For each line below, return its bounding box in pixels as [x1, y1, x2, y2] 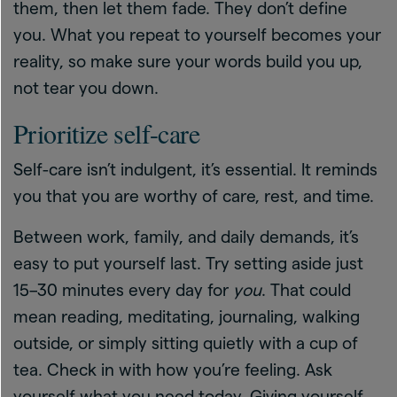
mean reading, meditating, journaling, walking [13, 307, 360, 326]
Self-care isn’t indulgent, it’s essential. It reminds [13, 160, 378, 179]
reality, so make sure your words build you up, [13, 51, 362, 71]
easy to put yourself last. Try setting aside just [13, 253, 363, 273]
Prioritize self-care [13, 114, 199, 151]
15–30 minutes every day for [13, 280, 233, 300]
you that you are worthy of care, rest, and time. [13, 186, 374, 206]
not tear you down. [13, 78, 159, 97]
